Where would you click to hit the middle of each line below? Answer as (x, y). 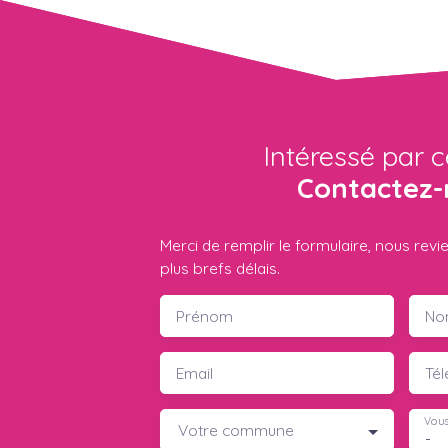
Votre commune (236, 430)
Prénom (204, 316)
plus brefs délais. (220, 268)
